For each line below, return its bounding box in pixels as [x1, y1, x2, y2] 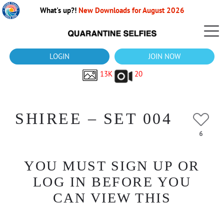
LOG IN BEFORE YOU [32, 174, 191, 189]
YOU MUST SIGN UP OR [24, 158, 200, 173]
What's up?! [39, 5, 78, 15]
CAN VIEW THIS [52, 190, 171, 205]
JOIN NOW [148, 51, 180, 61]
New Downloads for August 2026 [78, 5, 184, 15]
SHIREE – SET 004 [15, 109, 172, 127]
